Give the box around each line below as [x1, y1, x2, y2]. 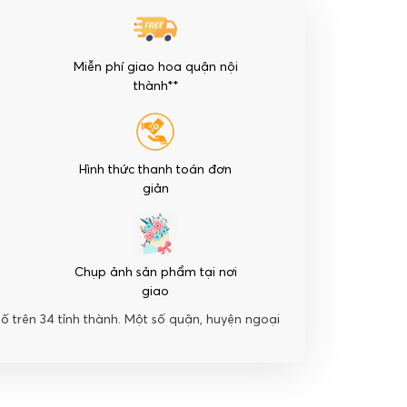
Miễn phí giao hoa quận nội [73, 58, 238, 75]
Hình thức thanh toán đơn [79, 161, 233, 178]
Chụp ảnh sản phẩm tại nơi [74, 263, 237, 281]
